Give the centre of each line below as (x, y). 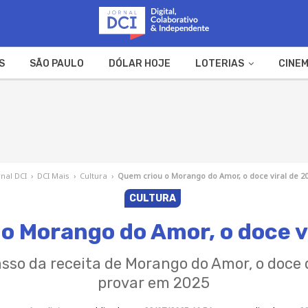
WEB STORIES (194, 96)
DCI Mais (54, 175)
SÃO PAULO (56, 63)
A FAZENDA (109, 96)
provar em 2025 (154, 283)
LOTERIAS (219, 63)
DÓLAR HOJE (139, 63)
